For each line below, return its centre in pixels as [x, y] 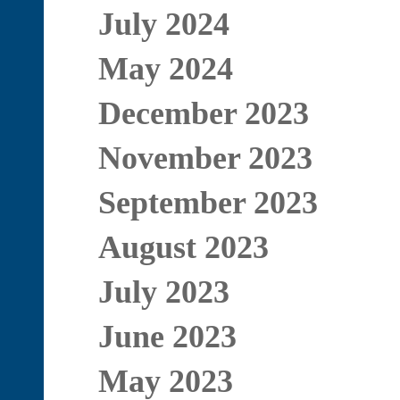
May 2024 [165, 69]
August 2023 [183, 247]
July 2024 [163, 24]
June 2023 [167, 337]
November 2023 [205, 158]
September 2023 [208, 203]
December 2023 [203, 113]
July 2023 [163, 292]
